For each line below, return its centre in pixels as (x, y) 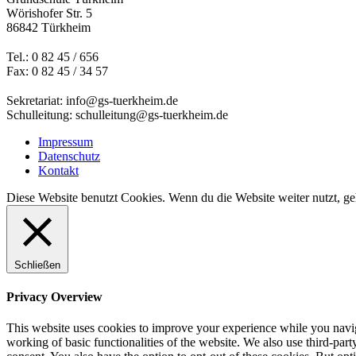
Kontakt (58, 170)
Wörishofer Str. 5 (49, 14)
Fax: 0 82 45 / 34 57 (57, 71)
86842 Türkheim (48, 28)
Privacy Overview (54, 296)
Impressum (66, 141)
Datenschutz (69, 156)
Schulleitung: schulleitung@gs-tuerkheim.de (117, 114)
